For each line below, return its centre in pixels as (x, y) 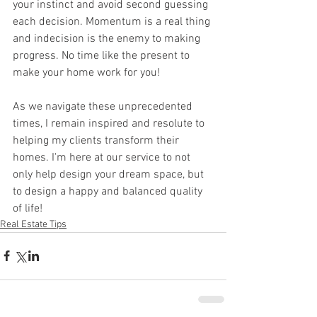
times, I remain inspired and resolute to (110, 123)
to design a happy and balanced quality (109, 191)
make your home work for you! (86, 73)
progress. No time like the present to (103, 56)
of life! (29, 208)
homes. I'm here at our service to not (103, 157)
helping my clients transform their (97, 140)
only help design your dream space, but (110, 174)
